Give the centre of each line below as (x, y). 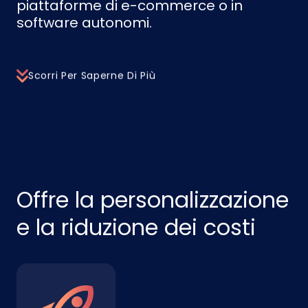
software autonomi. (84, 23)
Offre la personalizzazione (153, 200)
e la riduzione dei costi (136, 227)
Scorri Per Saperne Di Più (92, 73)
